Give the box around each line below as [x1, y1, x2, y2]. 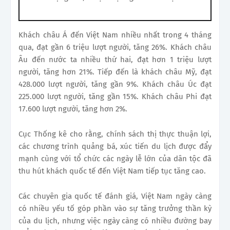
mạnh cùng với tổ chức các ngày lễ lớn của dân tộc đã [18, 154, 212, 163]
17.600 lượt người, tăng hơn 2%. [18, 104, 127, 113]
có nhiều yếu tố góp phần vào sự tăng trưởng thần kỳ [18, 203, 212, 213]
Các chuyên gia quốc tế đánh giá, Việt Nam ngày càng [18, 191, 212, 201]
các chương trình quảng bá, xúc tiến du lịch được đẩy [18, 141, 212, 151]
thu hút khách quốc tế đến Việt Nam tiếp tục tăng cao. [18, 166, 206, 176]
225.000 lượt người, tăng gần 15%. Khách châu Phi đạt [18, 91, 212, 101]
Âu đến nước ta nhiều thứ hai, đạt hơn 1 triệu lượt [18, 54, 212, 64]
